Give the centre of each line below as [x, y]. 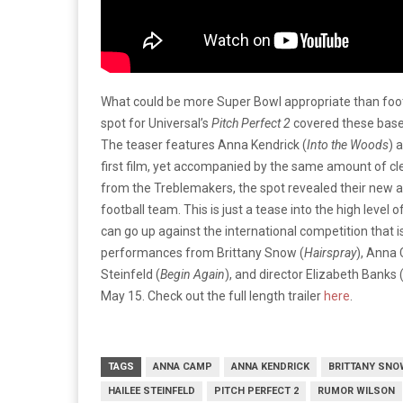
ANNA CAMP [183, 367]
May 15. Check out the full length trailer [212, 296]
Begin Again [193, 275]
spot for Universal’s [156, 124]
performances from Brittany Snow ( [202, 253]
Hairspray [330, 253]
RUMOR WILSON [356, 391]
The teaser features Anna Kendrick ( [204, 145]
